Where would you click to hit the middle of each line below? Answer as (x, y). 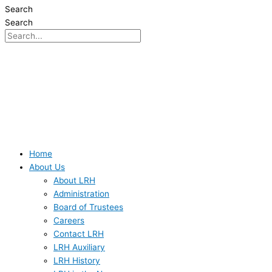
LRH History (77, 260)
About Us (47, 167)
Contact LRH (79, 233)
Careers (69, 220)
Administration (81, 193)
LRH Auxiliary (79, 247)
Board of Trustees (88, 207)
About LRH (74, 180)
